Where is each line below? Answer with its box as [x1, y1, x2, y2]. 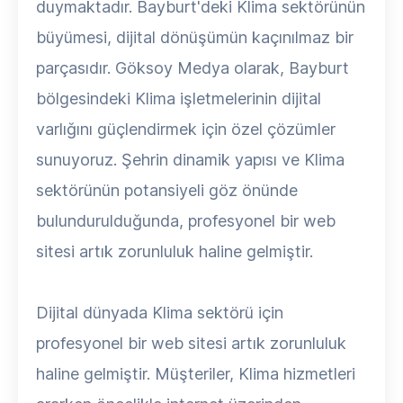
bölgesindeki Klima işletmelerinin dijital [36, 89, 321, 108]
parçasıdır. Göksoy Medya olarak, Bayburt [36, 58, 349, 77]
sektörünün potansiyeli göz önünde [36, 181, 298, 200]
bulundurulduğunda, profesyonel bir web [36, 211, 336, 230]
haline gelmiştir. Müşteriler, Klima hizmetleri [36, 364, 355, 383]
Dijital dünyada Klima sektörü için [36, 303, 283, 322]
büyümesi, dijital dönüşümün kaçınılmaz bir [36, 28, 354, 47]
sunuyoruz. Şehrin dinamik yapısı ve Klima [36, 150, 345, 169]
